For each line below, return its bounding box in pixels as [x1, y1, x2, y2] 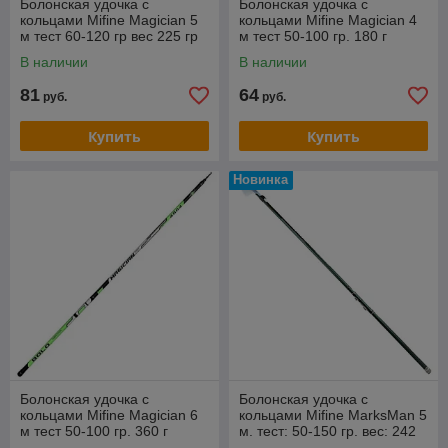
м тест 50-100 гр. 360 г [20, 423, 168, 439]
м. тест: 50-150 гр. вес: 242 [239, 423, 416, 439]
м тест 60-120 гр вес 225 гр [20, 28, 198, 44]
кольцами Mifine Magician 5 [20, 12, 198, 28]
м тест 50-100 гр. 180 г [239, 28, 387, 44]
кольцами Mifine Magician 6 [20, 407, 198, 423]
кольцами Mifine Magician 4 [239, 12, 417, 28]
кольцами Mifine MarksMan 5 [239, 407, 427, 423]
